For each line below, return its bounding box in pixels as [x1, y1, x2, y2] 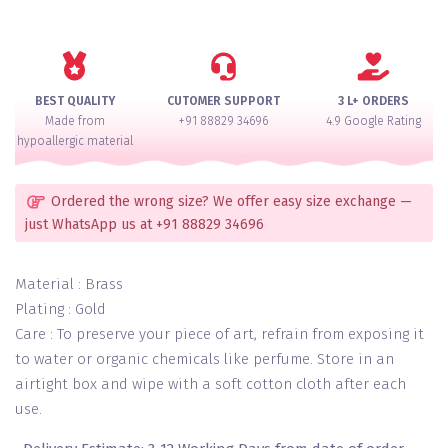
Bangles [37, 35, 91, 54]
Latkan [37, 13, 86, 32]
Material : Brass [15, 275, 123, 294]
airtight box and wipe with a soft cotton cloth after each [15, 375, 406, 394]
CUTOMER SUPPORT [167, 94, 281, 108]
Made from [44, 114, 105, 128]
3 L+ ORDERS [337, 94, 409, 108]
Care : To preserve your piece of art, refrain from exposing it [15, 325, 424, 344]
